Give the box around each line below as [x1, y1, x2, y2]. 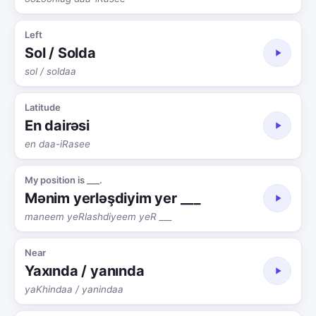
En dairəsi [25, 116, 90, 134]
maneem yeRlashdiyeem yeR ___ [25, 210, 172, 222]
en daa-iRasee [25, 138, 90, 150]
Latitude [25, 101, 61, 113]
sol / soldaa [25, 65, 76, 77]
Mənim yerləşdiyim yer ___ [25, 189, 201, 207]
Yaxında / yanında [25, 262, 145, 279]
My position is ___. [25, 174, 102, 186]
